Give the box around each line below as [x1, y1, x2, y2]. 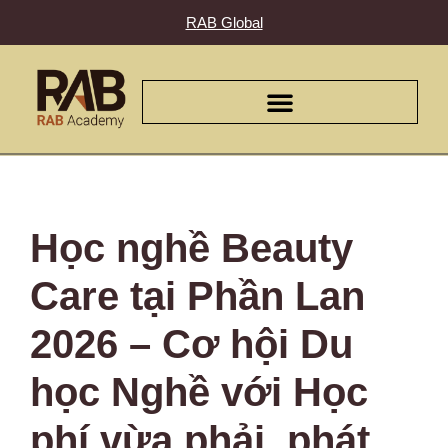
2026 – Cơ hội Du [30, 322, 353, 367]
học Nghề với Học [30, 370, 368, 415]
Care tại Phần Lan [30, 274, 365, 319]
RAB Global [185, 14, 263, 31]
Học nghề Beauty [30, 226, 353, 271]
